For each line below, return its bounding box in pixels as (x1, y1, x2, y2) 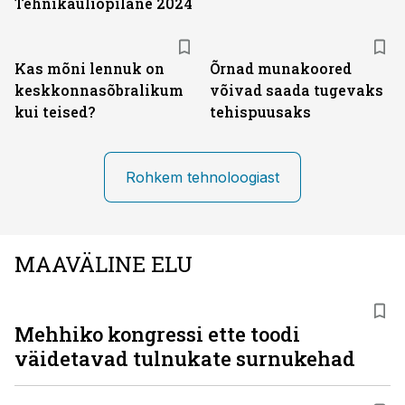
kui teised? (14, 102, 95, 121)
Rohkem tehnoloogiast (126, 168, 279, 186)
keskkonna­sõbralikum (14, 80, 184, 99)
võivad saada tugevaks (210, 80, 383, 99)
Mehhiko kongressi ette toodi (14, 321, 300, 347)
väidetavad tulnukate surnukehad (14, 345, 355, 372)
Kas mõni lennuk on (14, 59, 165, 78)
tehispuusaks (210, 102, 311, 121)
